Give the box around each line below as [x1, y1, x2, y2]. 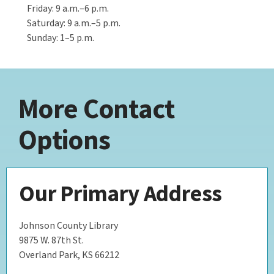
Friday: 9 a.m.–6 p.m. [27, 1, 109, 15]
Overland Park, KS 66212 [19, 248, 119, 262]
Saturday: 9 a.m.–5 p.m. [27, 16, 120, 30]
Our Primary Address [19, 179, 223, 207]
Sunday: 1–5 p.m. [27, 31, 94, 45]
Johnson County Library [19, 218, 118, 232]
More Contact [18, 91, 175, 125]
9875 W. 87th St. [19, 233, 84, 247]
